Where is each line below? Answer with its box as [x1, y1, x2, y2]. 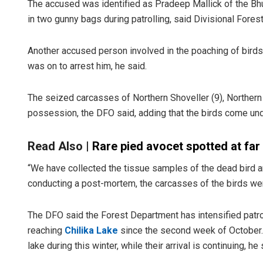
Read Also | [28, 139, 92, 153]
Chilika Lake [65, 224, 118, 236]
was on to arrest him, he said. [28, 60, 147, 72]
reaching [28, 224, 65, 236]
